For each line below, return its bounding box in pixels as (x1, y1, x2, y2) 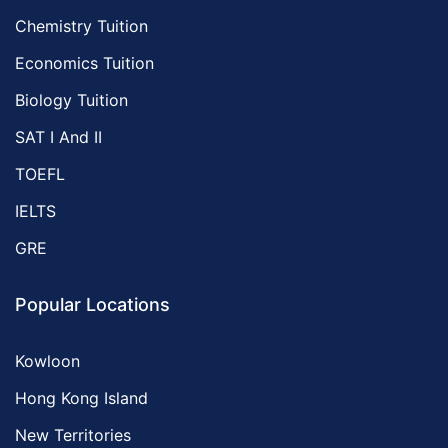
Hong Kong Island (15, 388, 148, 408)
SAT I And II (15, 127, 102, 147)
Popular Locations (15, 294, 170, 315)
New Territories (15, 425, 131, 445)
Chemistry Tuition (15, 16, 148, 36)
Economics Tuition (15, 53, 154, 73)
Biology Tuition (15, 90, 128, 110)
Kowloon (15, 351, 80, 371)
